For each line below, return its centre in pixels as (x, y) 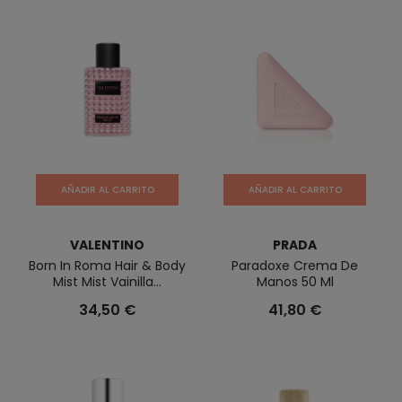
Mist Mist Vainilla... (107, 282)
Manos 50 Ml (295, 282)
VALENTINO (107, 245)
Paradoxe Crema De (295, 266)
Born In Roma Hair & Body (107, 266)
